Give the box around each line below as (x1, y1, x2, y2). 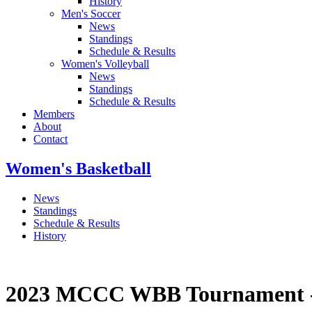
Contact (33, 133, 68, 146)
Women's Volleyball (61, 58, 149, 70)
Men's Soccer (61, 8, 120, 20)
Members (33, 108, 75, 120)
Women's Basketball (6, 159, 151, 178)
